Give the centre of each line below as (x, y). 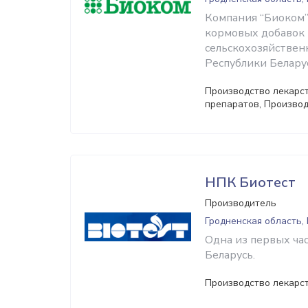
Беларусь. (230, 255)
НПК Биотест (250, 183)
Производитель (241, 203)
